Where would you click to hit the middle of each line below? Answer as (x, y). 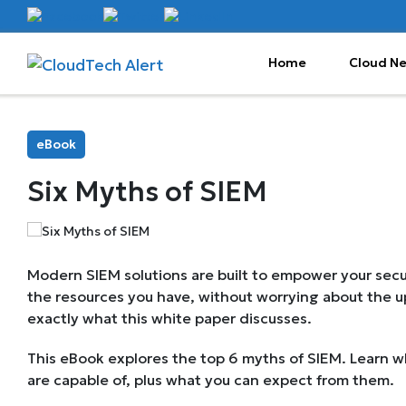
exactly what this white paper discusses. (169, 319)
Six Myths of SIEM (147, 192)
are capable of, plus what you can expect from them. (211, 380)
